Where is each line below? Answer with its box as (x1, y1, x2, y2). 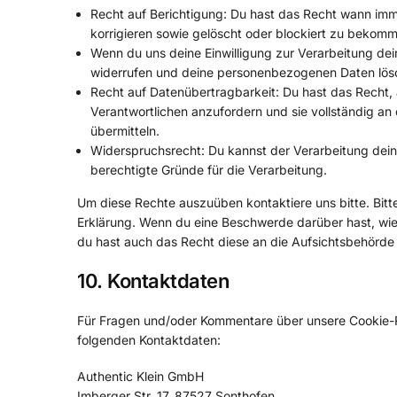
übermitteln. (90, 123, 160, 139)
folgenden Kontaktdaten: (77, 331, 221, 347)
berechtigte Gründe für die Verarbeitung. (90, 162, 327, 178)
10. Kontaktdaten (77, 269, 229, 292)
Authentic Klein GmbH (77, 369, 204, 385)
